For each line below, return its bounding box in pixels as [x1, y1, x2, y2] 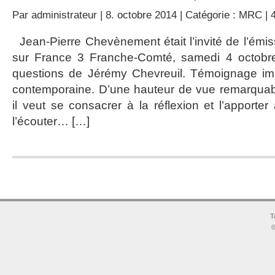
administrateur [31, 9, 97, 21]
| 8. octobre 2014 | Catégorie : [97, 9, 239, 21]
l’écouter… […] [12, 115, 90, 128]
